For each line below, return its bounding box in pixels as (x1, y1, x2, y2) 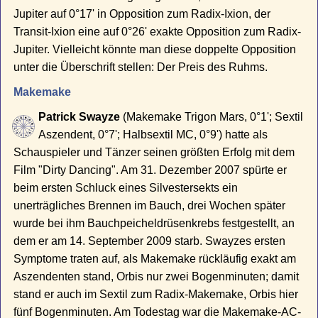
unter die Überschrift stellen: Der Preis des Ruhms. (13, 61, 268, 74)
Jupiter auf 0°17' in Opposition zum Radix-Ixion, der (13, 8, 271, 21)
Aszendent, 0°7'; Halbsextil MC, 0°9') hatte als (38, 128, 268, 141)
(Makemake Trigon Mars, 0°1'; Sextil (120, 111, 304, 124)
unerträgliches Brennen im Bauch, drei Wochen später (13, 199, 286, 212)
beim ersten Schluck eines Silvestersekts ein (13, 182, 238, 194)
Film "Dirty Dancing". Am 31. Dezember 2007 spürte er (13, 164, 287, 177)
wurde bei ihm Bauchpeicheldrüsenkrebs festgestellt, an (13, 217, 295, 230)
